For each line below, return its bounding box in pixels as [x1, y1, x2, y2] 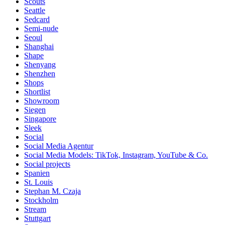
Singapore [24, 114, 56, 123]
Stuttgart [24, 213, 51, 222]
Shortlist [24, 87, 50, 96]
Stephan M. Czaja [24, 186, 81, 195]
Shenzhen [24, 69, 55, 78]
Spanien [24, 168, 50, 177]
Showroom [24, 96, 59, 105]
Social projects [24, 159, 70, 168]
